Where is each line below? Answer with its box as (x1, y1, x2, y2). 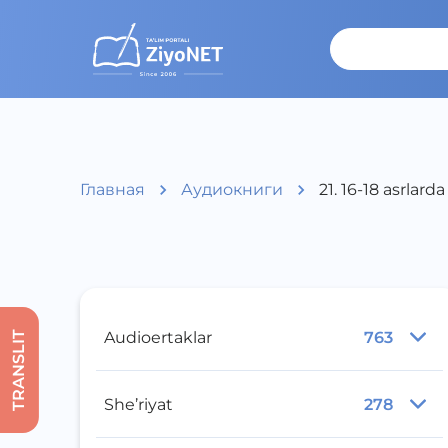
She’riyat (104, 394, 173, 414)
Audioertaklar (104, 327, 212, 347)
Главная (80, 180, 145, 199)
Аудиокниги (181, 180, 283, 199)
